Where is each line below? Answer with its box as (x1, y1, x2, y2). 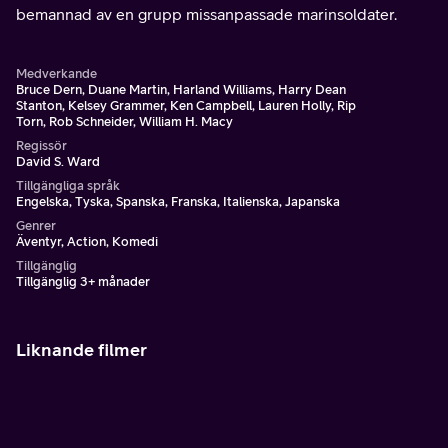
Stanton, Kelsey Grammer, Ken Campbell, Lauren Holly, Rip (16, 98, 356, 113)
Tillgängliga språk (16, 178, 120, 193)
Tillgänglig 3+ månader (16, 274, 150, 289)
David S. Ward (16, 154, 100, 169)
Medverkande (16, 66, 97, 81)
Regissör (16, 138, 67, 153)
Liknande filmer (16, 339, 147, 360)
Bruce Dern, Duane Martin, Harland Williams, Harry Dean (16, 82, 346, 97)
